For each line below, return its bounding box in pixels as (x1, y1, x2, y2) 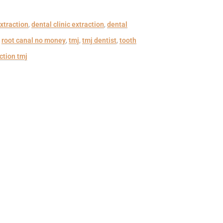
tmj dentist (82, 36, 116, 44)
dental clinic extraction (31, 20, 104, 28)
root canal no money (1, 36, 66, 44)
